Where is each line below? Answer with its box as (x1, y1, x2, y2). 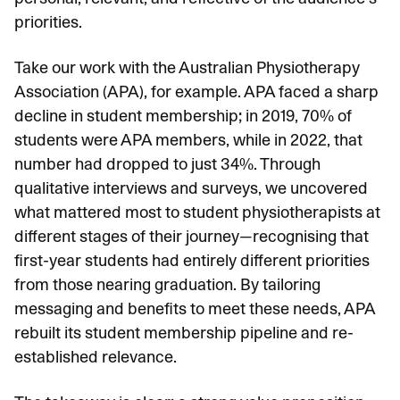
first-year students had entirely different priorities (14, 251, 370, 270)
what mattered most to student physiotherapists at (14, 203, 380, 221)
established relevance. (14, 347, 177, 366)
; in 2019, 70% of (238, 106, 352, 125)
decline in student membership (14, 106, 238, 125)
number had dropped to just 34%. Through (14, 154, 321, 173)
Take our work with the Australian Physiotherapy (14, 58, 360, 77)
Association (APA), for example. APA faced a (14, 82, 337, 101)
